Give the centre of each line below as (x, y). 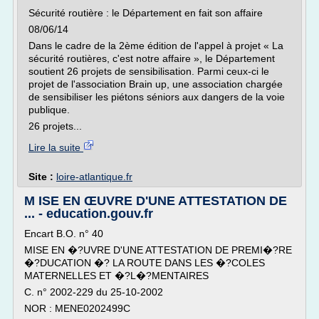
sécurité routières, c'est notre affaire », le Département (152, 58)
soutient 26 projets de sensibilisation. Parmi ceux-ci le (149, 71)
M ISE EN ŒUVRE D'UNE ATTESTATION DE (156, 201)
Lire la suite (56, 147)
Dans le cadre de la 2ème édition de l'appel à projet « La (156, 46)
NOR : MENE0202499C (77, 308)
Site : (42, 177)
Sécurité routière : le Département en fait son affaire (146, 13)
